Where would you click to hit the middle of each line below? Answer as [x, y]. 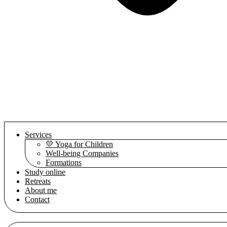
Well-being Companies [82, 153]
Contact [37, 199]
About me [41, 190]
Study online [45, 172]
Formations [64, 162]
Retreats [38, 181]
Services [38, 135]
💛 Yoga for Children [79, 144]
